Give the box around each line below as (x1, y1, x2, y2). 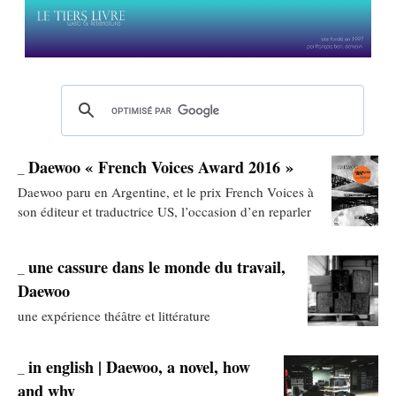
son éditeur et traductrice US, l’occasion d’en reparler (18, 202, 311, 220)
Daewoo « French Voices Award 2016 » (28, 155, 293, 179)
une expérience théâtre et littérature (18, 306, 210, 324)
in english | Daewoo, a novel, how (28, 354, 250, 378)
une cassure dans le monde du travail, (28, 255, 286, 278)
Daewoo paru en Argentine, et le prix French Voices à (18, 182, 314, 201)
